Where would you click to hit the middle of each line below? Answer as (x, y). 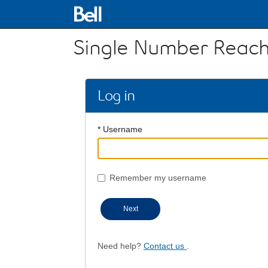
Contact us (165, 246)
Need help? (121, 246)
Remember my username (158, 178)
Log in (116, 96)
